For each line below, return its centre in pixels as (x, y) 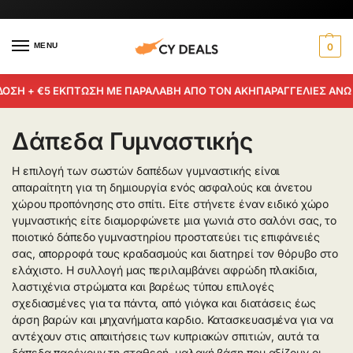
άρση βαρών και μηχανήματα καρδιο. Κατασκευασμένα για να (173, 320)
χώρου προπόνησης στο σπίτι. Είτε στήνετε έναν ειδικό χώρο (171, 204)
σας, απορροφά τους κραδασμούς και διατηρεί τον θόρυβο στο (175, 253)
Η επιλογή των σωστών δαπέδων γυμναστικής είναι (146, 171)
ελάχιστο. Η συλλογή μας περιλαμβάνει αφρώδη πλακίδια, (165, 270)
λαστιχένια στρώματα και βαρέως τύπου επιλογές (143, 286)
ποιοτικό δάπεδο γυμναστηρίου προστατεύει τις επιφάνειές (166, 237)
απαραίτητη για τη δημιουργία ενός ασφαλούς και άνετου (162, 187)
